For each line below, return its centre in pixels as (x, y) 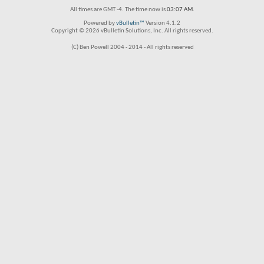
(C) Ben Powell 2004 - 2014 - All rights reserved (133, 47)
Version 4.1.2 (162, 23)
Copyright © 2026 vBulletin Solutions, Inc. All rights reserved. (132, 31)
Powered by (100, 23)
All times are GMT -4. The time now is (118, 10)
